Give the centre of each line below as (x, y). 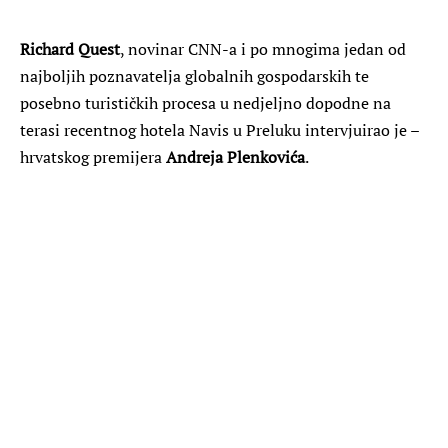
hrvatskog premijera (93, 156)
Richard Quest (70, 48)
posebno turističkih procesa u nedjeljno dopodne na (205, 102)
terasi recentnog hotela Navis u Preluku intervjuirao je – (219, 129)
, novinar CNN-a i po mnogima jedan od (263, 48)
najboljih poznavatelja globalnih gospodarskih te (194, 75)
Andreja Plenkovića (235, 156)
